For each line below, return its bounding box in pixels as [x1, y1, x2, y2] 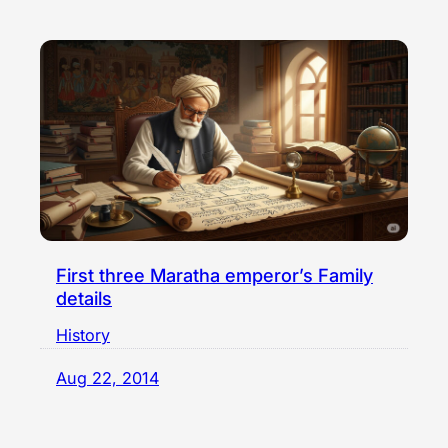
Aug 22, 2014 [56, 367, 159, 388]
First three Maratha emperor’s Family [56, 263, 373, 286]
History [56, 324, 110, 345]
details [56, 286, 112, 309]
